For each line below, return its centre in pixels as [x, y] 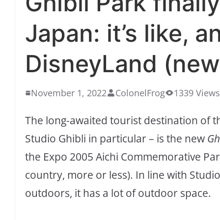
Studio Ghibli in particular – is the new [116, 139]
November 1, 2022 [69, 93]
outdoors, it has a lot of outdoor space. [118, 193]
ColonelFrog [140, 93]
